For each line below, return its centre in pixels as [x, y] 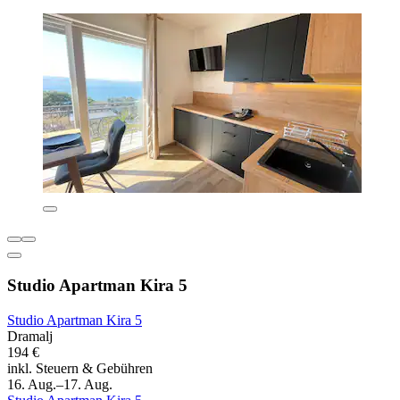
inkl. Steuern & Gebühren [80, 368]
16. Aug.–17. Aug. [60, 384]
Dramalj [30, 336]
